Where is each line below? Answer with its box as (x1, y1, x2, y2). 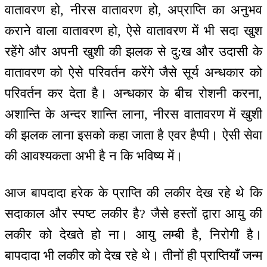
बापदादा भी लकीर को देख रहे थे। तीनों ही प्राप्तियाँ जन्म (5, 248, 262, 263)
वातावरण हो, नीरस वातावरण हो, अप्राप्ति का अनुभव (5, 2, 262, 17)
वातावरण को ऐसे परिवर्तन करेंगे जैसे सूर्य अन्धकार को (5, 64, 262, 80)
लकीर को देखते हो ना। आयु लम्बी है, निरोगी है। (5, 227, 262, 243)
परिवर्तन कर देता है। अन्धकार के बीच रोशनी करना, (5, 85, 262, 101)
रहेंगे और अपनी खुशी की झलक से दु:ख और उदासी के (5, 44, 262, 59)
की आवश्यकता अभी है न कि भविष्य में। (5, 148, 183, 163)
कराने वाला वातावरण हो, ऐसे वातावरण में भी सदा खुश (5, 23, 262, 38)
